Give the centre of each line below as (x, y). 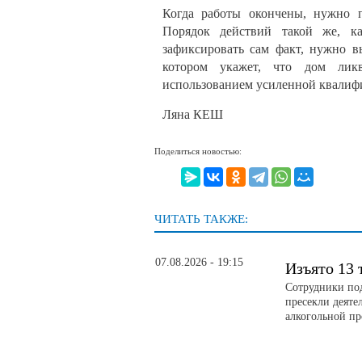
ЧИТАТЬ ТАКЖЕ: (201, 219)
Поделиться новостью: (198, 151)
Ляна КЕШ (193, 114)
